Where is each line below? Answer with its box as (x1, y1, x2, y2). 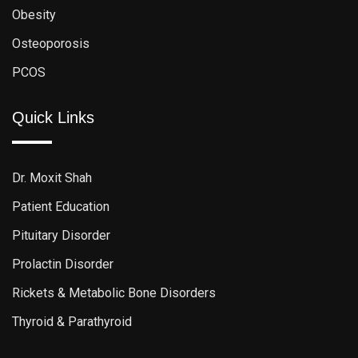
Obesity (12, 7, 56, 23)
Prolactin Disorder (12, 257, 113, 272)
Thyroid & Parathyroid (12, 314, 132, 330)
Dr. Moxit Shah (12, 170, 92, 186)
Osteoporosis (12, 36, 89, 52)
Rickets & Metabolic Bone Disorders (12, 285, 216, 301)
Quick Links (12, 109, 94, 127)
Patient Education (12, 199, 109, 215)
